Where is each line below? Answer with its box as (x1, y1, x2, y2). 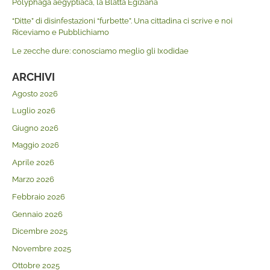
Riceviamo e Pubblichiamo (11, 27, 109, 37)
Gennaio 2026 (11, 209, 63, 219)
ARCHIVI (11, 70, 55, 83)
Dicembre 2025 (11, 227, 67, 236)
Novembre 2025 (11, 243, 71, 253)
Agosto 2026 (11, 89, 58, 98)
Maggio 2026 (11, 140, 59, 150)
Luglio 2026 (11, 106, 55, 116)
